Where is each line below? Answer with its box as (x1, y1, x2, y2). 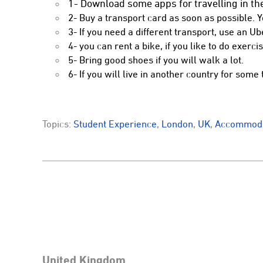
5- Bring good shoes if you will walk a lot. (68, 54, 244, 66)
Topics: (42, 117, 73, 130)
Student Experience (73, 117, 157, 130)
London (161, 117, 193, 130)
